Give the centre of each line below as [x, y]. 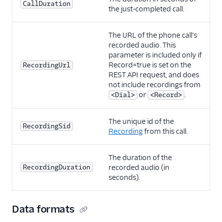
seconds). [124, 178]
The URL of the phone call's [153, 35]
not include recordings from [155, 85]
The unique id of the [141, 122]
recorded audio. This [142, 45]
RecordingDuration [56, 167]
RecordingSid [47, 126]
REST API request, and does [154, 75]
